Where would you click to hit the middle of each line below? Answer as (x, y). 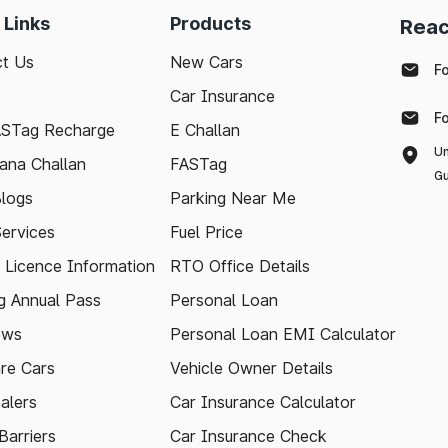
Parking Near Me (233, 198)
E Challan (205, 130)
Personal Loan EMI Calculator (283, 334)
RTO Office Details (240, 266)
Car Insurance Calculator (263, 402)
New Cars (206, 62)
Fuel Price (206, 232)
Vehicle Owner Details (251, 368)
